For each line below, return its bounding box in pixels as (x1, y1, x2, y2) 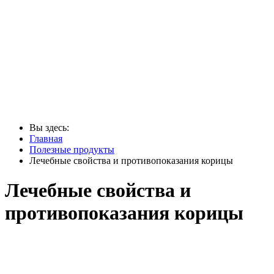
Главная (29, 133, 62, 144)
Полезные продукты (29, 144, 114, 155)
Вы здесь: (29, 122, 74, 133)
